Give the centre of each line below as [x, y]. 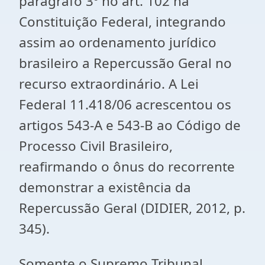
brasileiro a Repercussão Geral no [125, 63]
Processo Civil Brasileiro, [96, 146]
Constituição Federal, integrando [122, 22]
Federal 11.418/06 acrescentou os [125, 104]
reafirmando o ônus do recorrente [127, 167]
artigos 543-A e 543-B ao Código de [130, 125]
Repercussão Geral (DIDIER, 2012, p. [132, 208]
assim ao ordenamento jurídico [118, 42]
